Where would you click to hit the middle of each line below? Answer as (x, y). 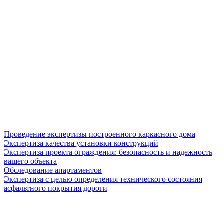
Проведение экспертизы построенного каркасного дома (100, 134)
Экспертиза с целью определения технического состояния (103, 179)
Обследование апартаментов (53, 170)
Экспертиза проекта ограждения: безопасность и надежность (108, 152)
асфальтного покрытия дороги (56, 188)
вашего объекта (30, 161)
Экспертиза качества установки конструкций (81, 143)
